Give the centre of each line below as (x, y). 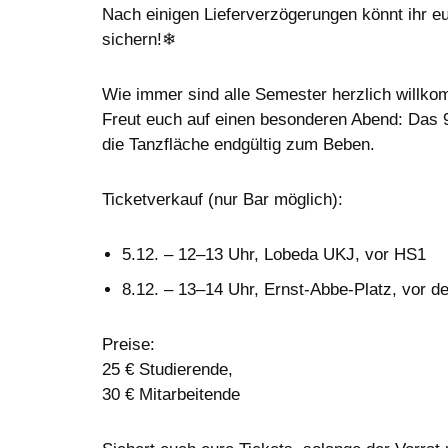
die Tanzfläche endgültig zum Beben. (238, 144)
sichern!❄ (139, 39)
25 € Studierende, (167, 369)
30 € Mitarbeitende (171, 394)
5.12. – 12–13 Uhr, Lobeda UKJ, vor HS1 (274, 254)
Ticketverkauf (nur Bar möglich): (222, 199)
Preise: (128, 344)
